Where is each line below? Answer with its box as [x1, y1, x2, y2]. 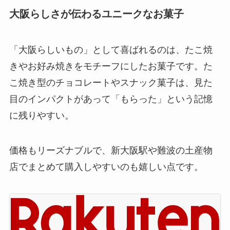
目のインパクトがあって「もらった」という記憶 [9, 93, 213, 104]
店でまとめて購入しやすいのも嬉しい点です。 [9, 161, 203, 172]
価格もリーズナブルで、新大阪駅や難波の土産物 [9, 145, 213, 156]
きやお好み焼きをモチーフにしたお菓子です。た [9, 61, 213, 71]
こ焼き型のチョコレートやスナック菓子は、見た [9, 77, 213, 88]
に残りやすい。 [9, 110, 74, 121]
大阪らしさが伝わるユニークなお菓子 [9, 8, 184, 20]
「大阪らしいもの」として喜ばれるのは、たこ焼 [9, 44, 213, 55]
